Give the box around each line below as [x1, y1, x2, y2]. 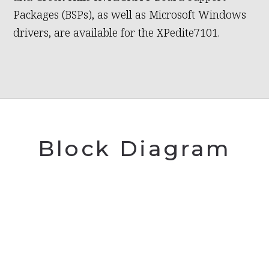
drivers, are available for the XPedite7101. [13, 25, 220, 40]
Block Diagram [38, 135, 231, 162]
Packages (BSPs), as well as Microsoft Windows [13, 7, 247, 22]
